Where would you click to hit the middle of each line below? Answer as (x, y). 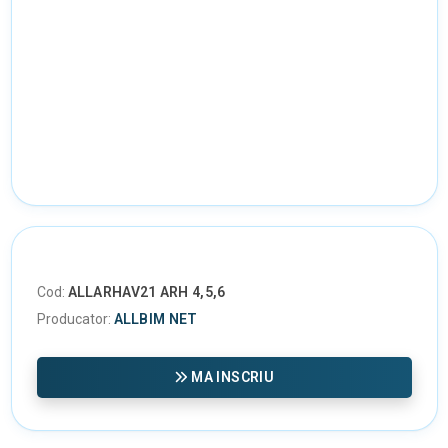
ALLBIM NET (155, 319)
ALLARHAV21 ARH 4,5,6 (146, 292)
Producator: (73, 319)
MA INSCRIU (233, 377)
